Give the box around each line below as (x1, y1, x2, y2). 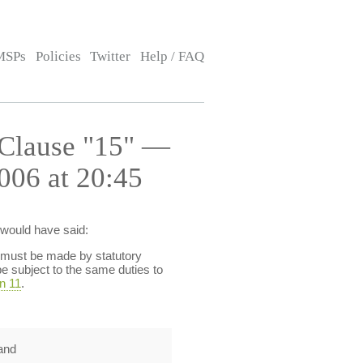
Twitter (90, 49, 131, 64)
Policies (35, 49, 81, 64)
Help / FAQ (139, 49, 204, 64)
